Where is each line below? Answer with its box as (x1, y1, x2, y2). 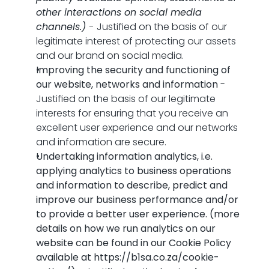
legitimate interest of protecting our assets (36, 34, 236, 48)
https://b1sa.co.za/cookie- (94, 250, 219, 264)
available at (36, 250, 94, 264)
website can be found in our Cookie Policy (36, 236, 231, 250)
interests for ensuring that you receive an (36, 106, 228, 120)
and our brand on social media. (36, 49, 184, 62)
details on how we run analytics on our (36, 222, 216, 235)
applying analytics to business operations (36, 164, 231, 178)
